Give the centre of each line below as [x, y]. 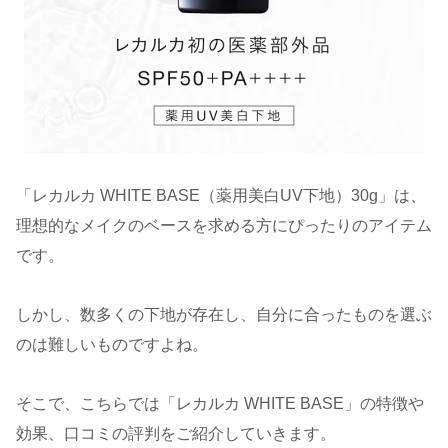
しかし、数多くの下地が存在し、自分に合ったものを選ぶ [224, 315]
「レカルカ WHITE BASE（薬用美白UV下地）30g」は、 [221, 196]
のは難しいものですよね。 [112, 345]
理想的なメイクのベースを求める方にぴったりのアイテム [224, 226]
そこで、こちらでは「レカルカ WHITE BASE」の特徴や [220, 403]
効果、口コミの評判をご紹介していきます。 [176, 433]
